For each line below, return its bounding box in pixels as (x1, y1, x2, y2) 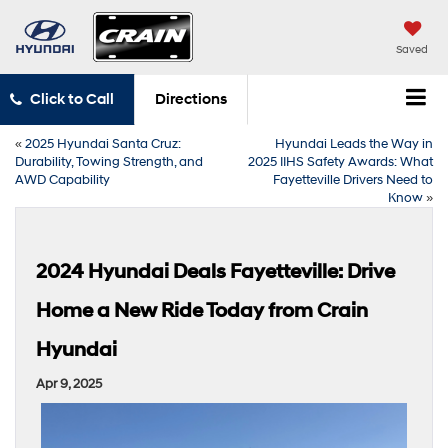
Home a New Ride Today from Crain (36, 298, 368, 323)
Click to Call (29, 90, 114, 110)
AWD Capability (15, 171, 110, 188)
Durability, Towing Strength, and (15, 153, 203, 170)
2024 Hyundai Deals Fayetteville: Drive (36, 259, 395, 284)
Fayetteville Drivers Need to (273, 171, 433, 188)
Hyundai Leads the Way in (275, 135, 433, 152)
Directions (154, 90, 227, 110)
